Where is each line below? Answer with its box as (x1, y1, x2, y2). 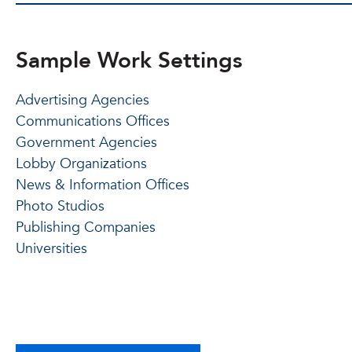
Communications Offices (16, 111, 170, 131)
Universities (16, 238, 87, 258)
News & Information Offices (16, 174, 189, 195)
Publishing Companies (16, 217, 156, 237)
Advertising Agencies (16, 90, 149, 110)
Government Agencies (16, 132, 157, 152)
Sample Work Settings (16, 45, 242, 75)
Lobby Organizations (16, 153, 147, 174)
